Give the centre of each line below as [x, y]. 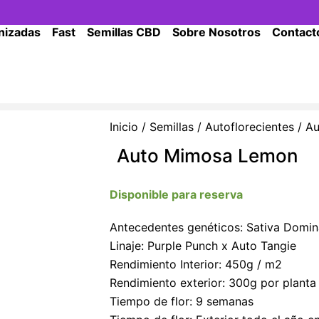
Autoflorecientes [249, 126]
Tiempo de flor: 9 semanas [181, 301]
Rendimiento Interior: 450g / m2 [195, 264]
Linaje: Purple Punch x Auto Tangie [203, 245]
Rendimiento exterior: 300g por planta [213, 282]
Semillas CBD [124, 32]
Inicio [124, 126]
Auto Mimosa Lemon [207, 155]
